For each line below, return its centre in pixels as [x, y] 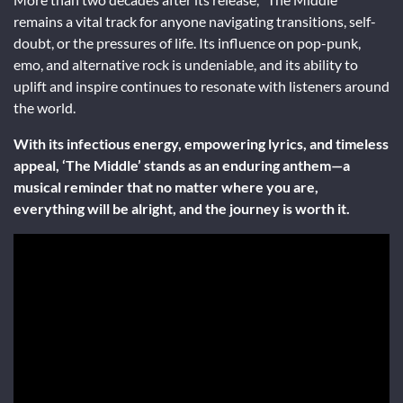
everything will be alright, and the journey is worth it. [182, 208]
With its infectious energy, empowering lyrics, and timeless [201, 143]
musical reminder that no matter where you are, [166, 186]
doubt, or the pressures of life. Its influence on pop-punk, [187, 42]
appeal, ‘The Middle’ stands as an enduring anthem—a [182, 165]
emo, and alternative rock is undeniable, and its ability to [186, 64]
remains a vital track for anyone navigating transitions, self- [195, 21]
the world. [45, 107]
